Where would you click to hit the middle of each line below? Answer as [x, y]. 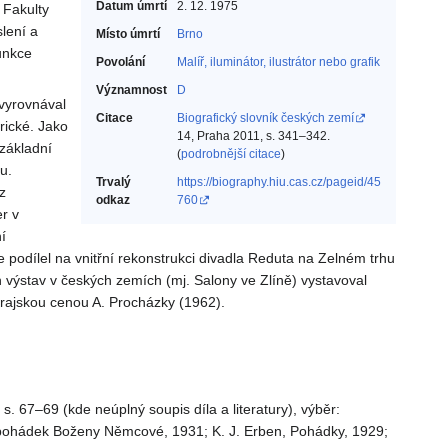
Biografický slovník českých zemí [265, 118]
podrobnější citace [231, 154]
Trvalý [113, 182]
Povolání [120, 62]
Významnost [131, 90]
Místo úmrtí [128, 34]
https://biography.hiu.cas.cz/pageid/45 [279, 182]
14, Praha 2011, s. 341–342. [253, 136]
